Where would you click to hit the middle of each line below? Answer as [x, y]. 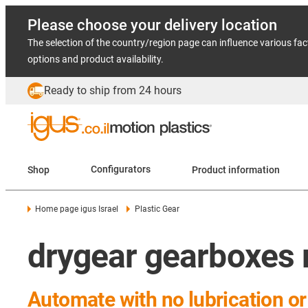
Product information [254, 169]
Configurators [121, 169]
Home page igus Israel [77, 209]
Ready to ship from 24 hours [113, 90]
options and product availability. [96, 59]
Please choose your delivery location [152, 25]
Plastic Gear [157, 209]
